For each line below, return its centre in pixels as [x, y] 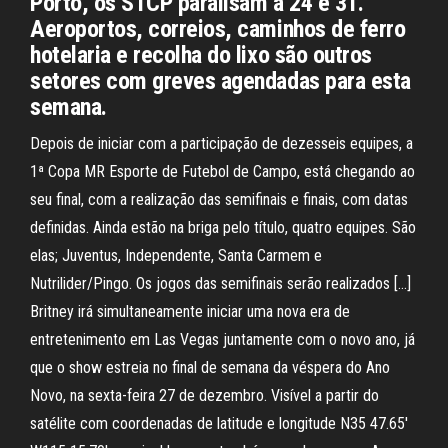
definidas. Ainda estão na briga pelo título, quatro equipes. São [223, 227]
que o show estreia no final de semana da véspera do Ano [210, 367]
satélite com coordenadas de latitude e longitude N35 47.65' [219, 423]
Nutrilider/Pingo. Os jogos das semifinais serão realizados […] [220, 283]
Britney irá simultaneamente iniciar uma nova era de [190, 311]
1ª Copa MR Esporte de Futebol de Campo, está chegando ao [222, 171]
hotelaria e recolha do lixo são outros [201, 55]
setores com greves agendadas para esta [220, 81]
